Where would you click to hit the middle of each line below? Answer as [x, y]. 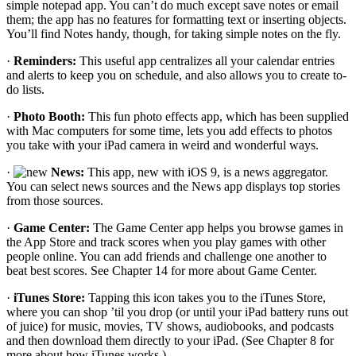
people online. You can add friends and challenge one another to [166, 257]
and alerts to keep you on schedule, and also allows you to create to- [176, 75]
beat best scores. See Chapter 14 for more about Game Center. [162, 271]
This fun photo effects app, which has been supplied [217, 117]
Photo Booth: [49, 117]
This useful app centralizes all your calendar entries [205, 61]
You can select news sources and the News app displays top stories [173, 187]
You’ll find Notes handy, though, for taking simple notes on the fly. [174, 34]
